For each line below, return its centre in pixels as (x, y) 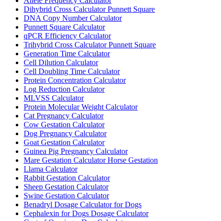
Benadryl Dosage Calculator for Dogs (83, 204)
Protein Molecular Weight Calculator (81, 107)
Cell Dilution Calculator (61, 62)
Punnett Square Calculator (64, 27)
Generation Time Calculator (67, 53)
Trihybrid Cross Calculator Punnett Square (90, 44)
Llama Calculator (51, 169)
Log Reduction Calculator (64, 89)
